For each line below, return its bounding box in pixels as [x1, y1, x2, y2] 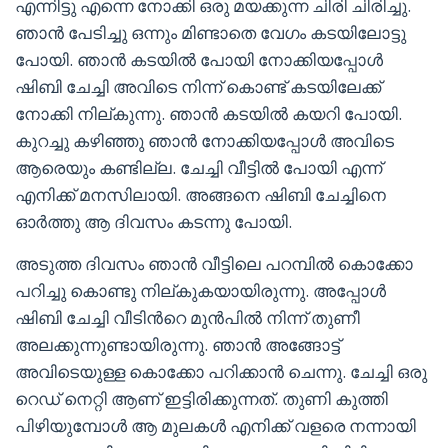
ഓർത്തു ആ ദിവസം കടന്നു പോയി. [15, 210, 292, 233]
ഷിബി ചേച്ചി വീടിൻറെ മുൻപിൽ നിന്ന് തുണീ [15, 306, 360, 329]
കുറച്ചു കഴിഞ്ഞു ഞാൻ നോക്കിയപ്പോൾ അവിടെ [15, 129, 394, 152]
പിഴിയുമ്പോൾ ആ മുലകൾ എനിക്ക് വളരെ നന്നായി [15, 414, 416, 437]
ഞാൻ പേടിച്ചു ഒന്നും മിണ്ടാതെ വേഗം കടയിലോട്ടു [15, 21, 406, 44]
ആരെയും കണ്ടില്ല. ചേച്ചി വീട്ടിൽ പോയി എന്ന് [15, 156, 382, 179]
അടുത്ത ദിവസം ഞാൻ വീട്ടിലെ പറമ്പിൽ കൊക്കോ [15, 252, 413, 275]
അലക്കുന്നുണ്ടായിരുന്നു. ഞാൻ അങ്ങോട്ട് [15, 333, 340, 356]
